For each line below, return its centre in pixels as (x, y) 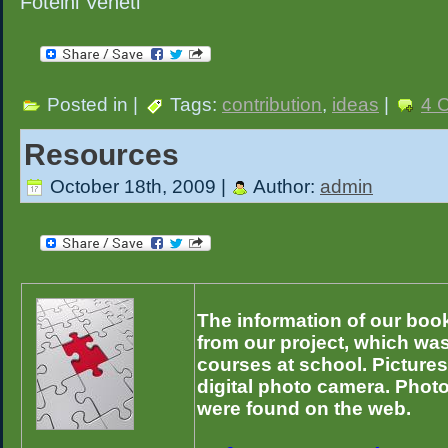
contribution (272, 105)
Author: (284, 187)
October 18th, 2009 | (138, 187)
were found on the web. (304, 408)
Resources (101, 154)
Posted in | (92, 105)
